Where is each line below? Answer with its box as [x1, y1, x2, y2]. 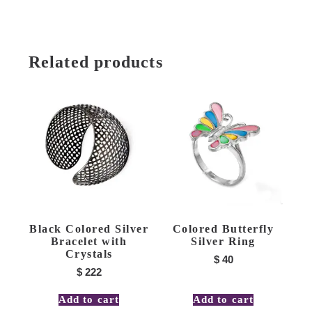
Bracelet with [50, 235, 127, 248]
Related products [29, 53, 163, 72]
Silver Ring [191, 235, 256, 248]
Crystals [65, 248, 113, 260]
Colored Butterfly [172, 223, 274, 235]
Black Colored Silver [29, 223, 148, 235]
